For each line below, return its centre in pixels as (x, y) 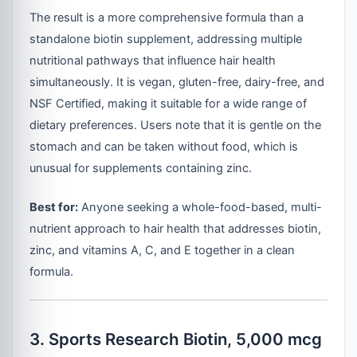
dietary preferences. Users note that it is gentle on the (176, 125)
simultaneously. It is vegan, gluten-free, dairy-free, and (177, 82)
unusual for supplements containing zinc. (141, 168)
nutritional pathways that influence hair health (153, 60)
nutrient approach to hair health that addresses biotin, (176, 228)
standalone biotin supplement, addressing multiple (166, 39)
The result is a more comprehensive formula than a (167, 17)
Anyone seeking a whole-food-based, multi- (200, 207)
